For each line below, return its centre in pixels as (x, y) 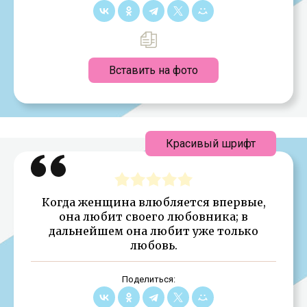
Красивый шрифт (211, 143)
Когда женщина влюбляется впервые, (153, 202)
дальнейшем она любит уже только (153, 231)
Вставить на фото (153, 70)
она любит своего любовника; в (153, 216)
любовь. (153, 245)
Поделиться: (148, 279)
